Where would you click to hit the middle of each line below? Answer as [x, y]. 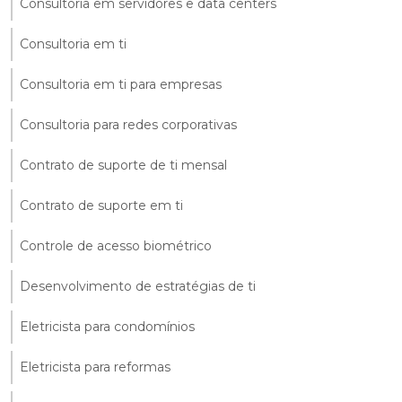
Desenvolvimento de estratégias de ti [138, 287]
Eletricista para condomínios [107, 327]
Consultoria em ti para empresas [121, 85]
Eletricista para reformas [95, 367]
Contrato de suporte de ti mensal [123, 166]
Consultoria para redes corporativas [128, 125]
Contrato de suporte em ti [101, 206]
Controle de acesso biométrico [116, 246]
